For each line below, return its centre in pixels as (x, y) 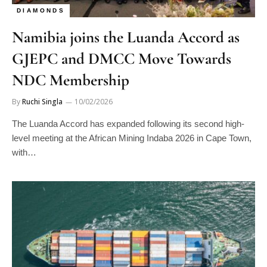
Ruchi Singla (42, 102)
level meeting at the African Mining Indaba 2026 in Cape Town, (132, 138)
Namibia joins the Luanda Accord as (126, 37)
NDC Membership (71, 80)
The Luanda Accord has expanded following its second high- (128, 124)
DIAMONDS (41, 10)
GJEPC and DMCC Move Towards (122, 59)
